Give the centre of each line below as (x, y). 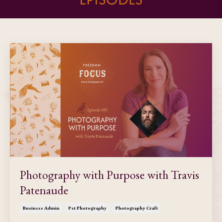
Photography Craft (137, 208)
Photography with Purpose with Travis (110, 174)
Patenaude (44, 190)
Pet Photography (87, 208)
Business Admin (41, 208)
